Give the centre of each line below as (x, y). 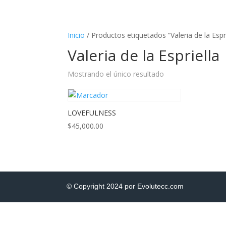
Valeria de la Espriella (144, 55)
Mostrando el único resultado (116, 74)
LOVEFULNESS (92, 113)
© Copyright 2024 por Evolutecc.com (125, 186)
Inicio (76, 35)
